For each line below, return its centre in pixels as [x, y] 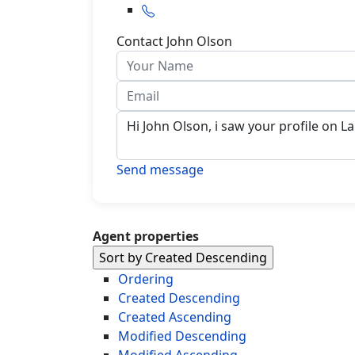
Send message [160, 169]
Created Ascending [175, 317]
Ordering [146, 279]
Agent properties [146, 236]
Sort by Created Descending [183, 257]
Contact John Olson [174, 41]
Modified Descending [182, 336]
